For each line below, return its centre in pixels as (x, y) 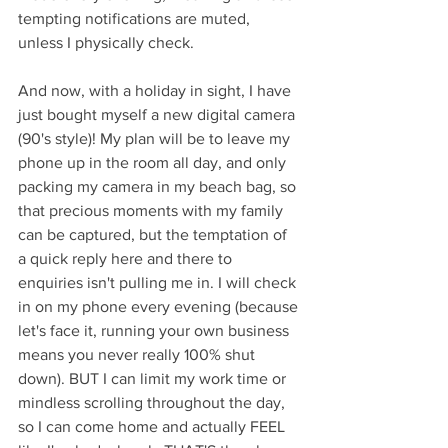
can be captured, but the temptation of (154, 234)
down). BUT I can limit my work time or (154, 378)
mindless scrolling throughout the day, (153, 402)
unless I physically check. (108, 42)
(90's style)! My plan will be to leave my (156, 138)
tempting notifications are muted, (136, 18)
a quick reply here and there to (127, 258)
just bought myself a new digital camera (158, 114)
